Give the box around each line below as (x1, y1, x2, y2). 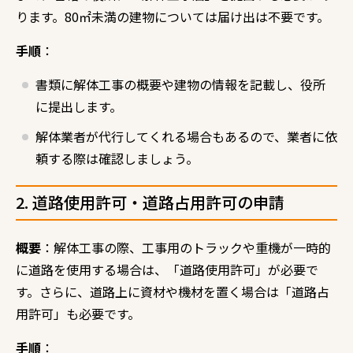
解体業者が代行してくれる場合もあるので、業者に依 (35, 126, 337, 146)
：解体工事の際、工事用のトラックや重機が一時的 (41, 237, 331, 257)
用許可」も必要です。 (16, 303, 140, 323)
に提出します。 (35, 96, 122, 116)
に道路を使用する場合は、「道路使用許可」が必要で (16, 259, 318, 279)
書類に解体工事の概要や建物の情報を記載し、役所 (35, 74, 325, 94)
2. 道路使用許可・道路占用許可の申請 (16, 190, 284, 214)
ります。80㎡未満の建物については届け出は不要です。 (16, 6, 329, 26)
